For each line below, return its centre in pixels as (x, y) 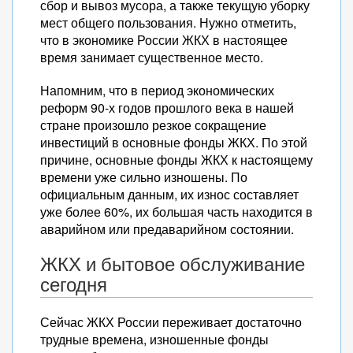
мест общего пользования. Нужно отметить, (168, 22)
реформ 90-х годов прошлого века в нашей (167, 108)
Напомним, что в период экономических (157, 90)
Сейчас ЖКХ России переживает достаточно (171, 322)
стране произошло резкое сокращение (153, 125)
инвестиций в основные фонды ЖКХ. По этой (174, 142)
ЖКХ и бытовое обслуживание (173, 264)
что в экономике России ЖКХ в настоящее (164, 40)
